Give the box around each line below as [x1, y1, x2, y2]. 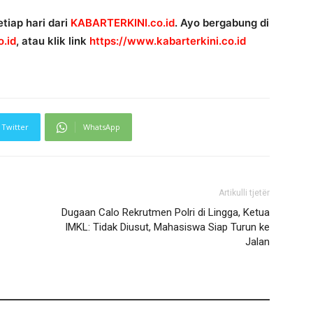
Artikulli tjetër [219, 188, 270, 198]
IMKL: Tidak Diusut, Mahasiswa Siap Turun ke [65, 221, 270, 233]
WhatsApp [83, 122, 120, 132]
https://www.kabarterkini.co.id [89, 34, 246, 48]
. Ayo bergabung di [175, 16, 269, 29]
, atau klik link [16, 34, 89, 48]
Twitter [1, 122, 29, 132]
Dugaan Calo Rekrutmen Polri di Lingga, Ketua [61, 206, 270, 219]
